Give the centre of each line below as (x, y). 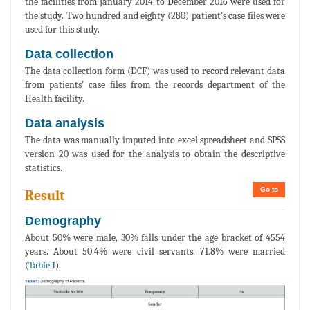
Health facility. (55, 98)
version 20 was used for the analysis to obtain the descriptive (155, 154)
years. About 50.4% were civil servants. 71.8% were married (155, 251)
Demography (63, 220)
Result (45, 195)
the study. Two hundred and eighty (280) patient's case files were (155, 15)
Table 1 (42, 265)
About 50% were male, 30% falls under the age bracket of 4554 (155, 237)
